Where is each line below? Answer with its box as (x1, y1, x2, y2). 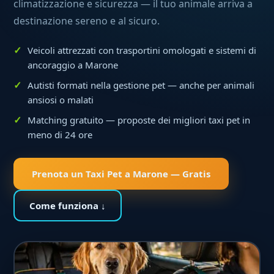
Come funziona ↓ (29, 199, 106, 212)
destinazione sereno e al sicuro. (13, 14, 160, 28)
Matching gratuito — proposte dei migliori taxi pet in (28, 114, 251, 126)
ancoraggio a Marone (28, 59, 119, 71)
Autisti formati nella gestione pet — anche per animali (28, 79, 255, 91)
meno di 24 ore (28, 128, 93, 141)
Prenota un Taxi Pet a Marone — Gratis (32, 168, 211, 180)
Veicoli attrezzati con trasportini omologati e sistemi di (28, 44, 257, 56)
